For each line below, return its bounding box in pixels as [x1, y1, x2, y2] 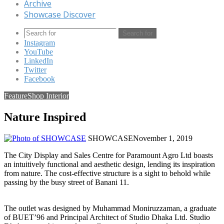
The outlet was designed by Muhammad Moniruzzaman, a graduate [4, 203, 216, 212]
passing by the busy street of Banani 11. [4, 177, 129, 186]
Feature [4, 91, 27, 100]
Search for [122, 29, 152, 37]
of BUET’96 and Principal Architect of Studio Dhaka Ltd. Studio [4, 212, 210, 221]
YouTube [24, 47, 53, 56]
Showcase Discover [24, 9, 95, 20]
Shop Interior [27, 91, 69, 100]
